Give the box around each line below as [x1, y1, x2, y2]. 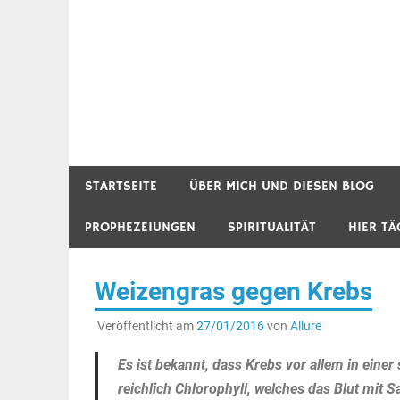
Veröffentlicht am [96, 319, 196, 334]
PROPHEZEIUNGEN [85, 218, 196, 236]
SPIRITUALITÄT [228, 218, 316, 236]
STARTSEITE [85, 177, 157, 195]
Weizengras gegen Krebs [94, 276, 372, 306]
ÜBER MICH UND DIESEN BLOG [189, 177, 374, 195]
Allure [289, 319, 321, 334]
